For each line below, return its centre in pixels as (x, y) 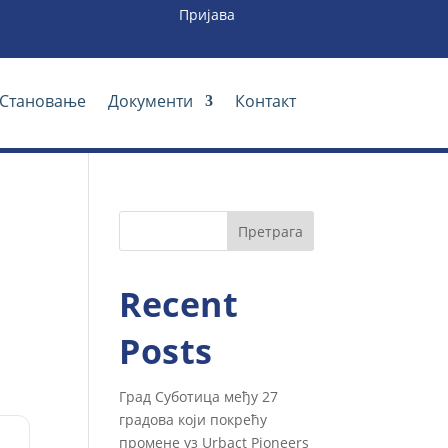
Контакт (265, 101)
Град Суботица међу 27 (199, 396)
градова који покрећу (193, 419)
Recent (179, 304)
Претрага (270, 231)
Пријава (207, 14)
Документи (150, 101)
